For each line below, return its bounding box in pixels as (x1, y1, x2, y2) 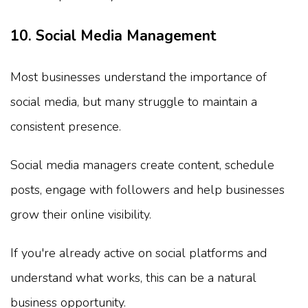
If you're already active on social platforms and (10, 245, 267, 262)
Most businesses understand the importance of (10, 69, 267, 86)
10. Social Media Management (10, 26, 217, 46)
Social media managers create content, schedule (10, 157, 274, 174)
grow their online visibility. (10, 206, 151, 223)
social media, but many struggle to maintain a (10, 93, 257, 111)
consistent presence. (10, 118, 121, 135)
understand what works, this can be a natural (10, 269, 256, 287)
